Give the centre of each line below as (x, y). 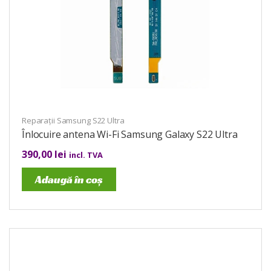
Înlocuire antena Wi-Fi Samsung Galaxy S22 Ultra (130, 134)
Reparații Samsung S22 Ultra (73, 120)
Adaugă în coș (69, 179)
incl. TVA (86, 155)
